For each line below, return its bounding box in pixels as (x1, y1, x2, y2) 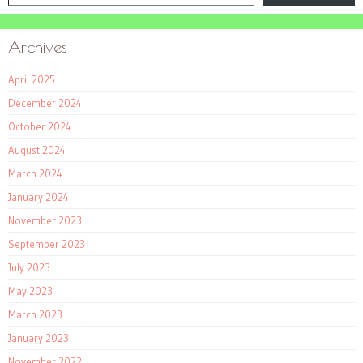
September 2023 (8, 237, 85, 251)
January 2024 (8, 190, 69, 204)
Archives (8, 37, 67, 57)
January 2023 (8, 331, 69, 345)
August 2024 (8, 143, 66, 157)
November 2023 (8, 214, 82, 228)
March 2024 (8, 167, 62, 181)
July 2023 (8, 261, 50, 275)
